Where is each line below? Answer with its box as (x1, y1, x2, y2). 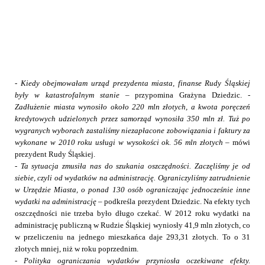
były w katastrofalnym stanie (15, 91, 119, 100)
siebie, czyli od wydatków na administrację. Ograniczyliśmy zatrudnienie (15, 173, 250, 183)
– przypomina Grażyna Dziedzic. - (119, 91, 250, 100)
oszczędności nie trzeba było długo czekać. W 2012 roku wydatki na (15, 209, 250, 218)
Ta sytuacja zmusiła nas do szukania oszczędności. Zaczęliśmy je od (20, 161, 251, 171)
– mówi (225, 138, 250, 147)
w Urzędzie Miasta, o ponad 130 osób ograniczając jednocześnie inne (15, 185, 250, 195)
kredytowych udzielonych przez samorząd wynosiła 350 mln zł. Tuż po (15, 114, 250, 124)
